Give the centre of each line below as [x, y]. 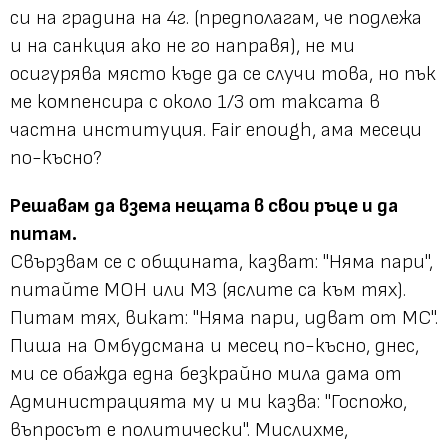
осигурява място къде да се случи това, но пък [223, 73]
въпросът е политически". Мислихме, [179, 429]
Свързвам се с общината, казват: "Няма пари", [221, 261]
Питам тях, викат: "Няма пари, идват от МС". [224, 317]
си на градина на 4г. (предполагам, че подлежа [216, 17]
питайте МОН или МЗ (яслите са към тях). [208, 289]
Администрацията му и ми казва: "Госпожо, [208, 401]
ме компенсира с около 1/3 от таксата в [195, 101]
